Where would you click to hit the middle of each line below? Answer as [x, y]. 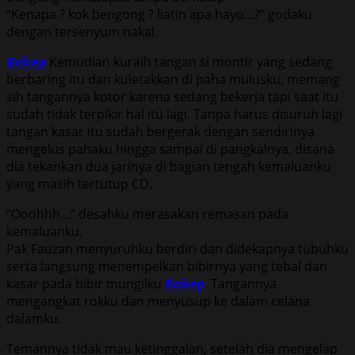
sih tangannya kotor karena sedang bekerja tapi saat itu [172, 96]
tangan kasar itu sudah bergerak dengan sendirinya [160, 131]
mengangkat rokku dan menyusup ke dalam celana [158, 301]
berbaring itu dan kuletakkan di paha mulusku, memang [173, 79]
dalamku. [34, 318]
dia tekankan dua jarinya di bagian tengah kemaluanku [169, 166]
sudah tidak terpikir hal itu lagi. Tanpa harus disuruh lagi [174, 114]
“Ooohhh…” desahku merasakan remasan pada [147, 214]
